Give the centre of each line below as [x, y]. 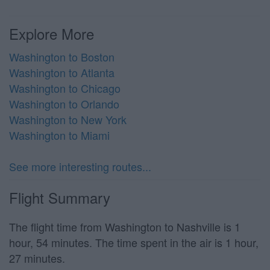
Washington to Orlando [64, 104]
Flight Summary [60, 197]
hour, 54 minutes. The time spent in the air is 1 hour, [134, 242]
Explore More [52, 33]
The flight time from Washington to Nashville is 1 [125, 227]
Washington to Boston [62, 57]
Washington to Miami [59, 135]
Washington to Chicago [65, 88]
